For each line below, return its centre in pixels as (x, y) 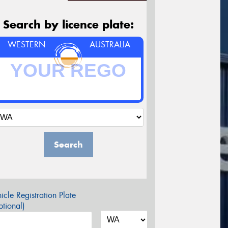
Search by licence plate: (68, 25)
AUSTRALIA (110, 45)
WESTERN (26, 45)
